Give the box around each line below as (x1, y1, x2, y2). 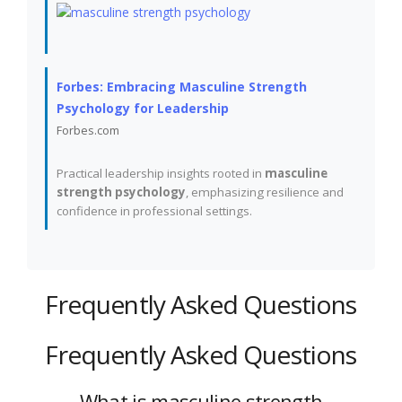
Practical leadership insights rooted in (57, 165, 265, 181)
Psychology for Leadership (57, 100, 229, 117)
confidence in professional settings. (57, 203, 252, 219)
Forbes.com (57, 123, 119, 138)
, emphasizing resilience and (186, 184, 344, 200)
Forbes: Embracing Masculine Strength (57, 78, 307, 95)
